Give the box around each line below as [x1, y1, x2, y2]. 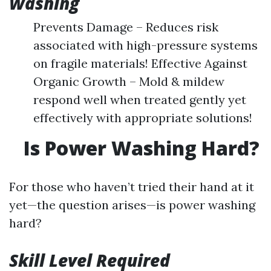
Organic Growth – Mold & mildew [33, 74, 224, 89]
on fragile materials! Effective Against [33, 56, 247, 71]
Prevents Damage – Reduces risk [33, 19, 218, 34]
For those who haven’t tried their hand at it [9, 179, 254, 194]
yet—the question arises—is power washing [9, 197, 255, 212]
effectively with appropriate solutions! [33, 110, 252, 125]
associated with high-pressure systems [33, 38, 258, 53]
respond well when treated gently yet [33, 92, 246, 107]
